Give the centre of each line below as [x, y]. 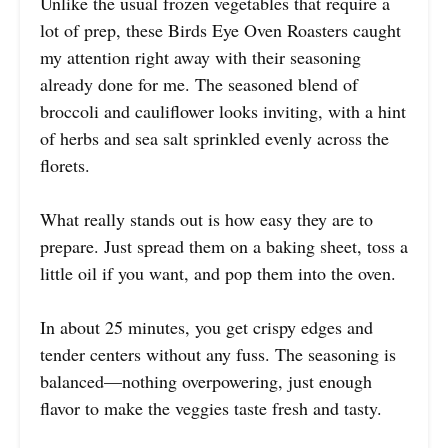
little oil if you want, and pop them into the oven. [218, 273]
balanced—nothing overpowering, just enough [206, 381]
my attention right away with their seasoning [200, 57]
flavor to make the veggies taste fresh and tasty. [211, 408]
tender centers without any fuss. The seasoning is [218, 354]
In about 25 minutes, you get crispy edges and [206, 327]
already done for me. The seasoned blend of [199, 84]
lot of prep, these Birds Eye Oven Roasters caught [220, 30]
